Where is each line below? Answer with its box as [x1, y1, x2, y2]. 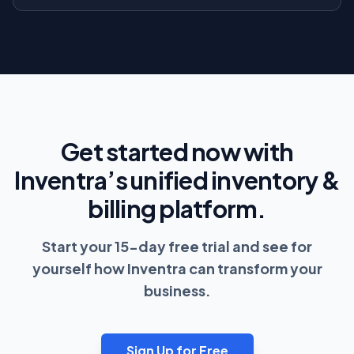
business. [143, 281, 211, 299]
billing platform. [88, 193, 266, 224]
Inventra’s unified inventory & [14, 164, 340, 195]
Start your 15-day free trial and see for [42, 236, 312, 255]
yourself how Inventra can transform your [32, 258, 322, 277]
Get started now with [61, 136, 293, 167]
